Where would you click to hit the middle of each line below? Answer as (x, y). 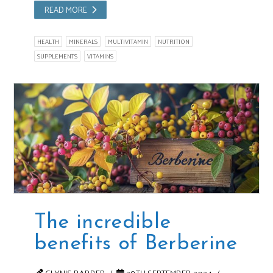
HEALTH (48, 41)
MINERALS (83, 41)
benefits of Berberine (136, 244)
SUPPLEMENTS (57, 56)
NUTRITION (174, 41)
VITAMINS (101, 56)
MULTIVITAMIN (128, 41)
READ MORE (66, 9)
